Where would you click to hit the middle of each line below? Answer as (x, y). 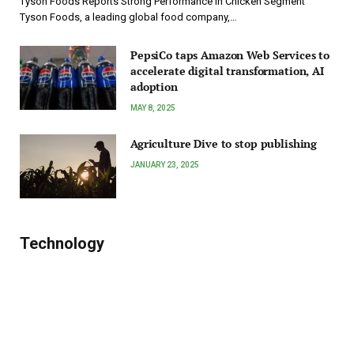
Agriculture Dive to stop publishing (224, 144)
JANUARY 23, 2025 (165, 165)
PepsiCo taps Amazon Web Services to (230, 55)
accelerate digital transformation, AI (227, 71)
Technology (62, 244)
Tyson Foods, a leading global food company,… (128, 17)
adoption (154, 87)
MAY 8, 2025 (153, 108)
